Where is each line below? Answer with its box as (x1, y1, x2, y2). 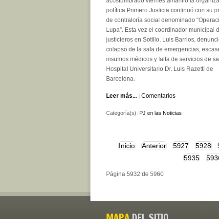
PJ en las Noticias (139, 110, 182, 116)
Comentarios (141, 92, 175, 99)
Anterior (142, 142, 166, 150)
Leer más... (106, 92, 137, 99)
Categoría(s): (106, 110, 139, 116)
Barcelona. (106, 75, 135, 82)
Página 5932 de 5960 (106, 171, 164, 177)
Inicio (119, 142, 135, 150)
